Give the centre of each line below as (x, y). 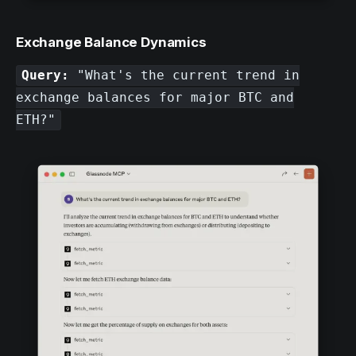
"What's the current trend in (185, 75)
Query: (46, 75)
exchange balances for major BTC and (155, 98)
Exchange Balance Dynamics (111, 43)
